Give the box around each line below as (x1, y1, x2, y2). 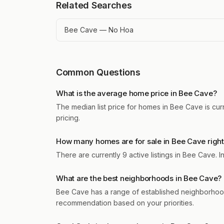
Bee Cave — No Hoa (64, 25, 133, 34)
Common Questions (56, 67, 140, 77)
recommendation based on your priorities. (56, 198, 194, 207)
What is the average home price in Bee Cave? (56, 88, 217, 98)
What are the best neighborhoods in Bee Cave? (56, 173, 222, 183)
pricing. (56, 113, 80, 122)
